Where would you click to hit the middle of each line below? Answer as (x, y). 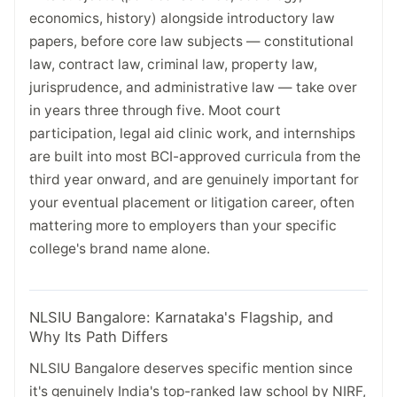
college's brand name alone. (120, 248)
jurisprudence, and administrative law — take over (193, 87)
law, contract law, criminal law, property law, (173, 64)
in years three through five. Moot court (155, 110)
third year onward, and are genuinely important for (194, 179)
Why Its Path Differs (99, 337)
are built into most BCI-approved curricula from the (195, 156)
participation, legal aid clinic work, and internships (192, 133)
